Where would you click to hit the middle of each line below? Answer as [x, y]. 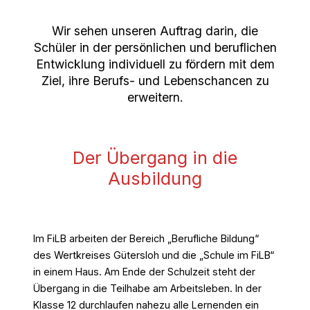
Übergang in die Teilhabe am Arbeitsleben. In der [147, 289]
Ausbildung [155, 179]
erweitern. [155, 98]
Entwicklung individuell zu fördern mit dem [155, 64]
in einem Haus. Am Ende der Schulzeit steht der [144, 272]
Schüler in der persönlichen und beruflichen [155, 48]
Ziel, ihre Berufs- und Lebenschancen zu [155, 81]
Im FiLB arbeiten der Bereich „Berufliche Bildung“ [146, 239]
